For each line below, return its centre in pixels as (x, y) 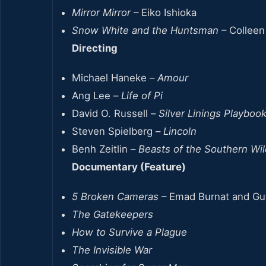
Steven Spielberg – (118, 131)
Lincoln (180, 131)
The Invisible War (112, 250)
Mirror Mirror (101, 12)
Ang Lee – (96, 95)
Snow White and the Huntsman (145, 30)
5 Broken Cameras (115, 196)
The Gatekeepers (113, 214)
